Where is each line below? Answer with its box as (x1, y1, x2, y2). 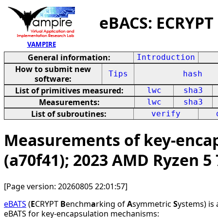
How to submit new (15, 64, 91, 74)
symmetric (132, 198, 173, 209)
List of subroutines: (31, 109, 107, 119)
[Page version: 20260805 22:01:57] (4, 181, 127, 192)
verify (151, 109, 181, 118)
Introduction (137, 53, 195, 62)
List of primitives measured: (15, 85, 124, 96)
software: (35, 73, 72, 84)
